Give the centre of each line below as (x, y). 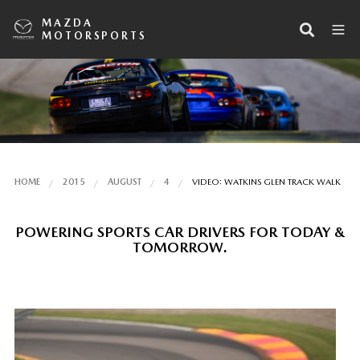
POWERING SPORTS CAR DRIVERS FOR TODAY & (180, 231)
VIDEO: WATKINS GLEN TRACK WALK (266, 182)
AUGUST (124, 182)
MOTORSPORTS (94, 35)
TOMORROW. (180, 247)
